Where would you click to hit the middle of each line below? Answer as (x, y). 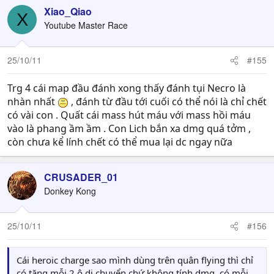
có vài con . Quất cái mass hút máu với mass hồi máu (129, 115)
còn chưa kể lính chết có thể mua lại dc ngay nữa (120, 142)
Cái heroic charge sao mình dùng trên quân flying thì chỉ (135, 260)
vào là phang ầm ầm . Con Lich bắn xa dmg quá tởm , (129, 128)
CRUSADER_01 (81, 177)
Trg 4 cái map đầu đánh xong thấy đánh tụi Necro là (127, 88)
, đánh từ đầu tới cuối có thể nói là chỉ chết (168, 102)
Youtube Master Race (86, 25)
